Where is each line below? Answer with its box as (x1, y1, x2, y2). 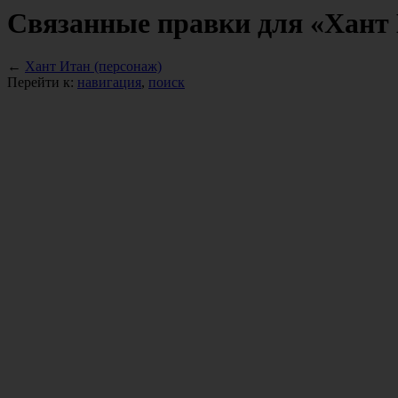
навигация (77, 75, 141, 91)
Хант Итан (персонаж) (25, 59, 162, 75)
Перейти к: (7, 75, 77, 91)
